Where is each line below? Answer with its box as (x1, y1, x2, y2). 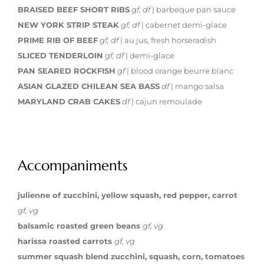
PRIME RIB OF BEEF (18, 35, 98, 45)
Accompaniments (18, 157, 128, 175)
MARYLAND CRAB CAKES (18, 97, 120, 107)
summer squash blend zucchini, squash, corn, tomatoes (18, 252, 245, 262)
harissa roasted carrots (18, 236, 114, 246)
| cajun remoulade (130, 97, 202, 107)
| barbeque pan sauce (150, 5, 236, 15)
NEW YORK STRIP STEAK (18, 20, 119, 30)
